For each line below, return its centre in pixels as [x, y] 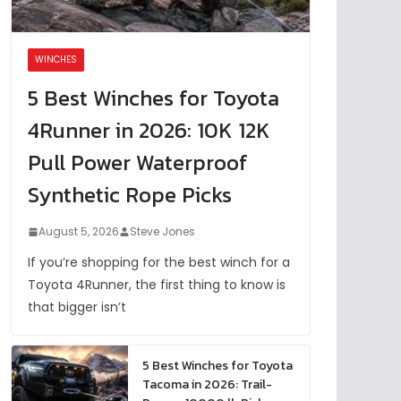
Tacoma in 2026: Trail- [207, 385]
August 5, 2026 [79, 232]
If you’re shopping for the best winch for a [159, 263]
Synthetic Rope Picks [130, 195]
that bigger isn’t [77, 307]
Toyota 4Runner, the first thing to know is [157, 285]
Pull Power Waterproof [138, 163]
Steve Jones [162, 232]
